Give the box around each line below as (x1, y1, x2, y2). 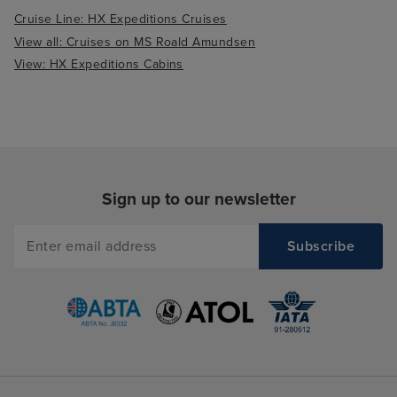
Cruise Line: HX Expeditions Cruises (14, 12, 227, 27)
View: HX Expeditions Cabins (14, 57, 183, 73)
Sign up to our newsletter (101, 189, 296, 210)
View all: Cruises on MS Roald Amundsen (14, 34, 256, 50)
